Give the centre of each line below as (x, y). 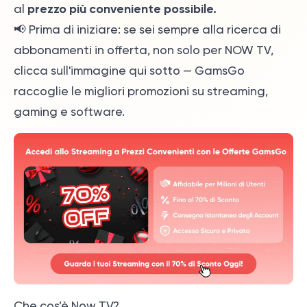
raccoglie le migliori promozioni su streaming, (141, 91)
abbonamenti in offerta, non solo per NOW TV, (144, 50)
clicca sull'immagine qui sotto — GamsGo (129, 71)
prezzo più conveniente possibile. (122, 9)
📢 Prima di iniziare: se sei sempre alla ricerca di (147, 29)
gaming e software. (69, 112)
